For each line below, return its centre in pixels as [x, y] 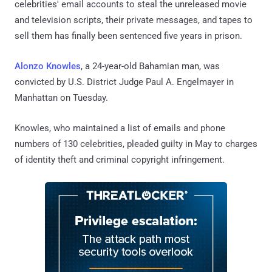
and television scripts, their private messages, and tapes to [134, 20]
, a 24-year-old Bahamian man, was [150, 66]
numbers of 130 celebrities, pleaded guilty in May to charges [136, 144]
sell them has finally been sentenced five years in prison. [128, 36]
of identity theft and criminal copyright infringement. [120, 159]
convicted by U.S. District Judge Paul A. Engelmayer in [124, 82]
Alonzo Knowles [48, 66]
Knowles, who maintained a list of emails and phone [120, 128]
